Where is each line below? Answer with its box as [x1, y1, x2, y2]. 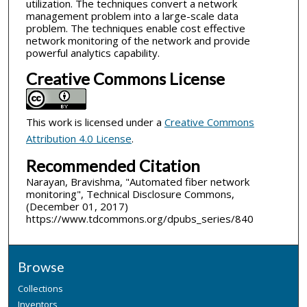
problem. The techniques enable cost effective [25, 21, 245, 36]
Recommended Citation [25, 155, 200, 175]
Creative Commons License [25, 68, 225, 88]
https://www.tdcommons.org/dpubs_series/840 [25, 211, 254, 225]
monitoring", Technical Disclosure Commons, [25, 186, 234, 201]
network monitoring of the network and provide [25, 34, 250, 48]
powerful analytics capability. [25, 46, 160, 60]
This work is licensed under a [25, 114, 164, 129]
